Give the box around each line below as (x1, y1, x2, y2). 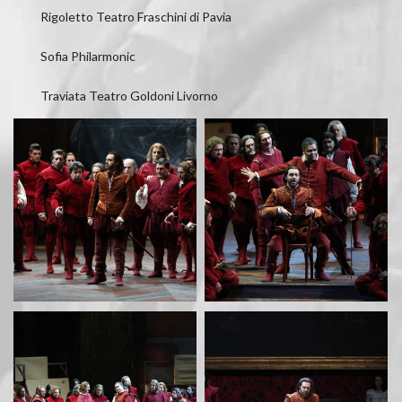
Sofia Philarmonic (40, 48, 135, 64)
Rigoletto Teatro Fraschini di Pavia (40, 9, 232, 24)
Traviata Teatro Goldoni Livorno (40, 88, 218, 103)
